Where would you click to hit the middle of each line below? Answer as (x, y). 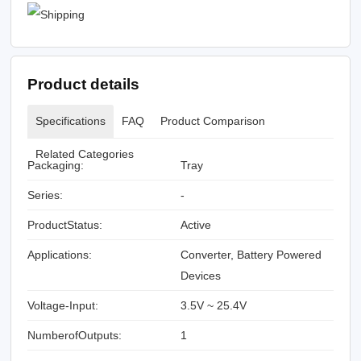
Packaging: (56, 166)
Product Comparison (213, 121)
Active (196, 225)
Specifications (71, 121)
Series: (46, 195)
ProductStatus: (65, 225)
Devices (201, 276)
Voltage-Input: (63, 306)
